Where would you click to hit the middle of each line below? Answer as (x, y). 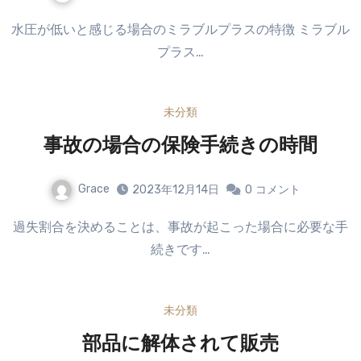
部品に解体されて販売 (180, 344)
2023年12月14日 (176, 190)
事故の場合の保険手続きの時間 (180, 147)
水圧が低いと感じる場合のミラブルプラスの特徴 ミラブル (18, 29)
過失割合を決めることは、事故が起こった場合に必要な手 (19, 227)
